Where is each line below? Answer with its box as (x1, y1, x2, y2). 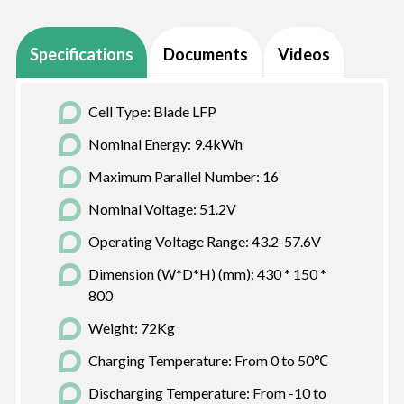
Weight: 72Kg (87, 319, 175, 337)
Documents (162, 44, 248, 65)
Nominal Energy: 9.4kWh (87, 135, 243, 153)
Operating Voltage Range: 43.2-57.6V (87, 233, 321, 251)
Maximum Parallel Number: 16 (87, 168, 279, 186)
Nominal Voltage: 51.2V (87, 200, 236, 218)
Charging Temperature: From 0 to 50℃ (87, 352, 328, 370)
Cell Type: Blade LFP (87, 103, 216, 121)
